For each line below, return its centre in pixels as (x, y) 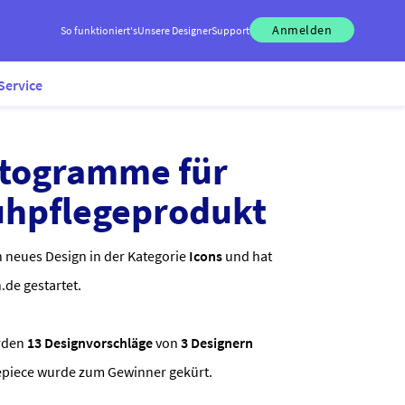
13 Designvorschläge (90, 343)
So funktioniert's (99, 30)
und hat (247, 256)
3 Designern (217, 343)
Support (231, 30)
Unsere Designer (174, 30)
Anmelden (302, 30)
